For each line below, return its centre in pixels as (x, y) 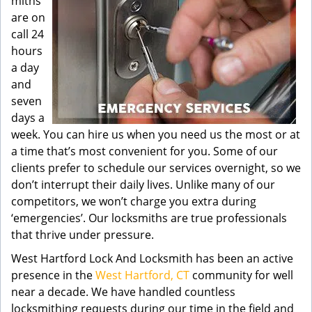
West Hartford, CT (142, 275)
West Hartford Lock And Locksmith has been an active (152, 258)
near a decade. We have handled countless (123, 292)
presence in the (53, 275)
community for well (241, 275)
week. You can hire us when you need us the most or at (156, 134)
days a (28, 118)
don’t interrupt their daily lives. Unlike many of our (143, 185)
